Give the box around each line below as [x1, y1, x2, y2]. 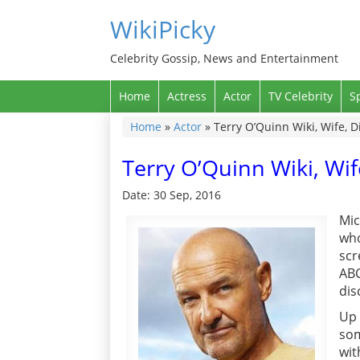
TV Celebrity [268, 88, 333, 104]
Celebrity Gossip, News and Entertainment [110, 51, 338, 66]
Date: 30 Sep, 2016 [122, 187, 221, 202]
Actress [167, 88, 207, 104]
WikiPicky [110, 13, 215, 46]
